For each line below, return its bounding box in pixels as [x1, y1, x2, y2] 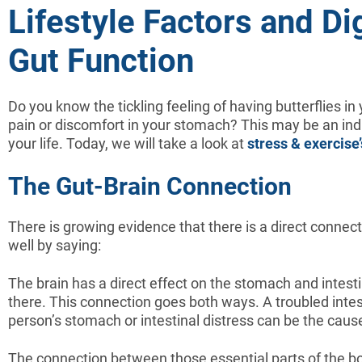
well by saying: [8, 236, 101, 254]
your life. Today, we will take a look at [8, 134, 247, 152]
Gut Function [8, 41, 194, 80]
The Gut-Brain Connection [8, 171, 292, 200]
